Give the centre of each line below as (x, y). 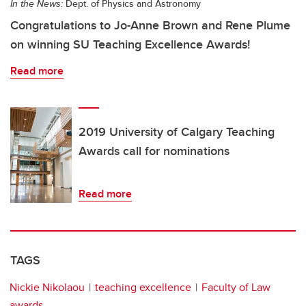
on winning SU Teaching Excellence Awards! (130, 45)
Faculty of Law (236, 288)
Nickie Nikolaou (47, 288)
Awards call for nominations (154, 151)
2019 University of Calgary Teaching (177, 132)
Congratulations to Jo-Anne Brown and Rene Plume (150, 26)
